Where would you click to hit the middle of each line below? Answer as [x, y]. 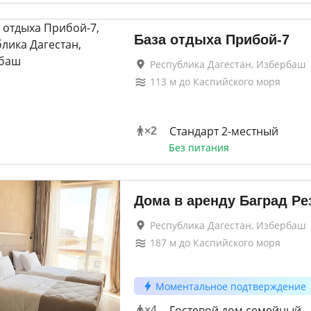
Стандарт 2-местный [224, 131]
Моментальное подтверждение [230, 286]
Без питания [199, 148]
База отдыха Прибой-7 [211, 40]
